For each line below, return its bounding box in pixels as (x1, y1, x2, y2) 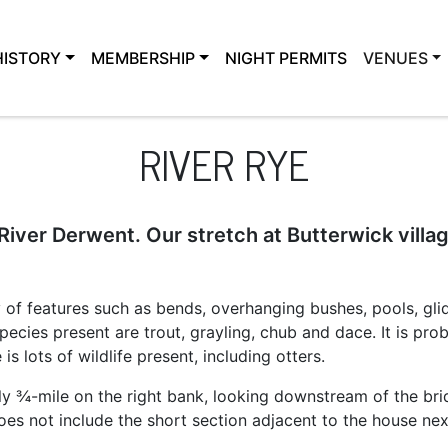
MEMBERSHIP (90, 48, 195, 68)
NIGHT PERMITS (224, 48, 347, 68)
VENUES (362, 48, 428, 68)
